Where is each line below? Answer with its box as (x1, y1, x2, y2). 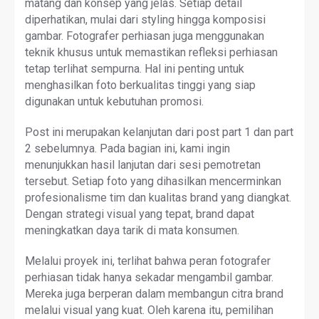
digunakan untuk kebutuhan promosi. (25, 94, 204, 108)
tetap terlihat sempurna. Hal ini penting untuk (25, 61, 244, 75)
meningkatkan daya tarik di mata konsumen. (25, 223, 239, 237)
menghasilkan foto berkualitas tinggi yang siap (25, 78, 256, 92)
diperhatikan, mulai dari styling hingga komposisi (25, 12, 266, 26)
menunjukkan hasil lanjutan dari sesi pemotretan (25, 157, 261, 172)
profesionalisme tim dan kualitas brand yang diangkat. (25, 190, 291, 204)
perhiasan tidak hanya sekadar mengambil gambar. (25, 270, 273, 284)
